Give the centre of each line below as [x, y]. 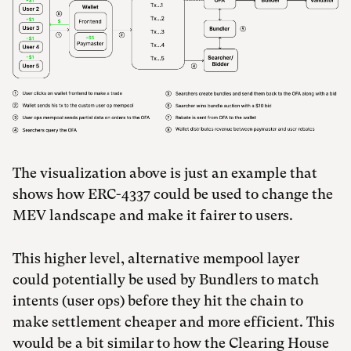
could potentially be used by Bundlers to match [166, 279]
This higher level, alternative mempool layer [156, 258]
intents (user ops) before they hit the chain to [158, 300]
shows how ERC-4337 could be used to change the [173, 194]
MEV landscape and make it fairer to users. [153, 215]
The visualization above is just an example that [165, 172]
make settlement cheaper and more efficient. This [174, 321]
